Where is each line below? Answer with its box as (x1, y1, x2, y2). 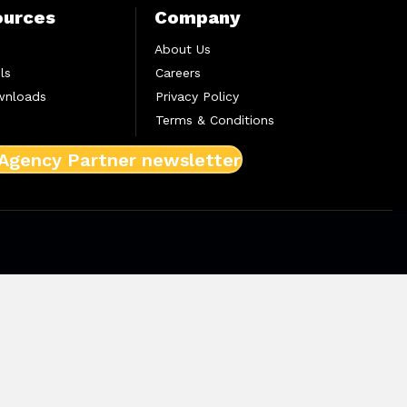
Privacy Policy (154, 89, 239, 104)
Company (154, 6, 241, 29)
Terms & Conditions (154, 113, 274, 128)
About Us (154, 42, 211, 57)
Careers (154, 65, 201, 81)
